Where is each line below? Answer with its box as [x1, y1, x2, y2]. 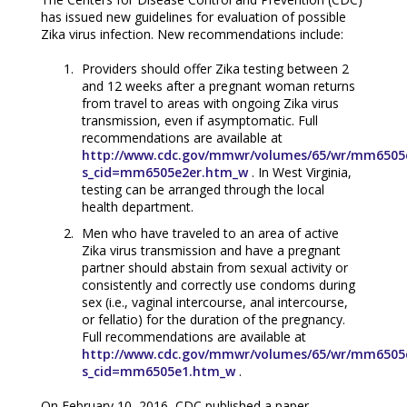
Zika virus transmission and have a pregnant [81, 241, 341, 259]
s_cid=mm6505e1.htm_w [81, 362, 235, 380]
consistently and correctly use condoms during [81, 275, 355, 293]
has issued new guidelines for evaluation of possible [40, 7, 346, 25]
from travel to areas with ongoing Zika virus [81, 94, 339, 112]
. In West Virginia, [247, 163, 352, 181]
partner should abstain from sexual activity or [81, 258, 348, 276]
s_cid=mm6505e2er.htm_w [81, 163, 248, 181]
